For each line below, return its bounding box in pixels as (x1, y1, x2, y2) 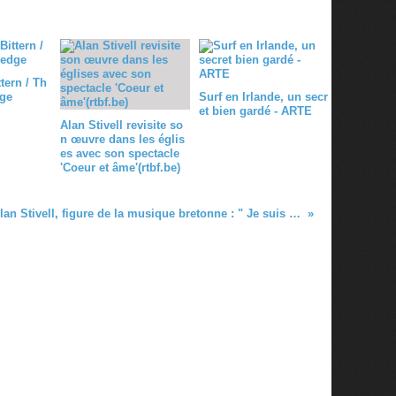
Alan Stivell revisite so (60, 118, 183, 132)
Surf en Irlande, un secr (198, 89, 328, 103)
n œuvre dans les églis (60, 132, 185, 146)
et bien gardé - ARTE (198, 103, 312, 118)
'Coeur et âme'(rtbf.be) (60, 160, 180, 174)
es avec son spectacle (60, 146, 179, 160)
